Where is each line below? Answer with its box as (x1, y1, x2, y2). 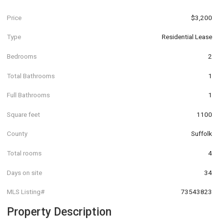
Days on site (7, 168, 42, 176)
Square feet (7, 110, 40, 118)
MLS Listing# (7, 188, 44, 196)
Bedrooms (7, 52, 37, 60)
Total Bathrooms (7, 71, 55, 80)
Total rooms (7, 149, 42, 157)
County (7, 130, 27, 138)
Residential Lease (162, 33, 212, 41)
